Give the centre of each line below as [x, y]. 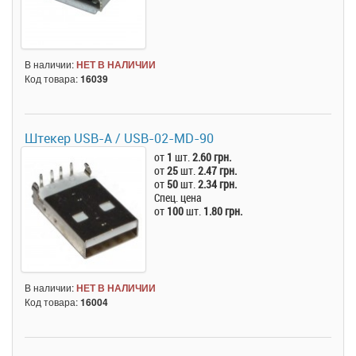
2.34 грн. [218, 184]
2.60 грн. [212, 157]
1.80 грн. [223, 211]
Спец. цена [178, 198]
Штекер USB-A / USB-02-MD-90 [119, 139]
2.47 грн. [218, 171]
